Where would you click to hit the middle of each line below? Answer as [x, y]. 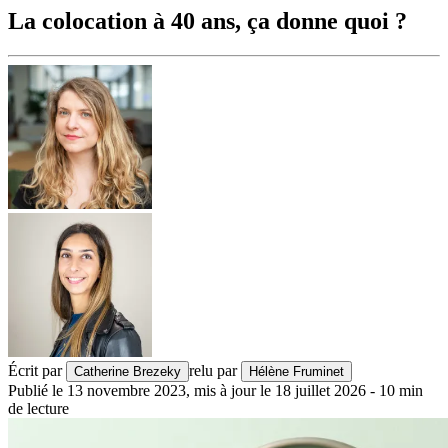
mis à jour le [232, 391]
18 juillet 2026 [320, 391]
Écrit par [35, 371]
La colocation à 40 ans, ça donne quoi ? [207, 21]
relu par [213, 371]
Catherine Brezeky [127, 372]
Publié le [35, 391]
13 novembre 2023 [126, 391]
